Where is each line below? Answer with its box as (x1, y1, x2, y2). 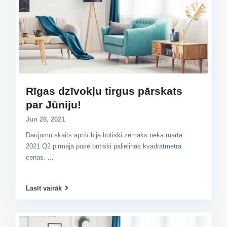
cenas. (26, 153, 48, 161)
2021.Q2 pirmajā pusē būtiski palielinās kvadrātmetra (26, 142, 181, 150)
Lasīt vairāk (26, 184, 62, 192)
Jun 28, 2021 (26, 115, 65, 123)
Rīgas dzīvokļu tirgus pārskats (26, 85, 182, 97)
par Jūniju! (26, 98, 81, 110)
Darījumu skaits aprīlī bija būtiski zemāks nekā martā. (26, 131, 184, 139)
